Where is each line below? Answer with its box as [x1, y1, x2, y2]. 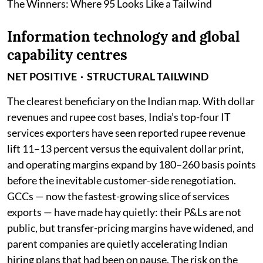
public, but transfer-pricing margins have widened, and [7, 221, 254, 234]
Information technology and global [7, 27, 240, 46]
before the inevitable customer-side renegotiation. [7, 173, 236, 187]
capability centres [7, 45, 127, 64]
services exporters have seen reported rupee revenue [7, 126, 245, 139]
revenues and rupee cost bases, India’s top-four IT [7, 110, 231, 123]
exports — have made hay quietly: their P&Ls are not [7, 205, 241, 218]
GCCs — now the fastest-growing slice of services [7, 189, 230, 203]
